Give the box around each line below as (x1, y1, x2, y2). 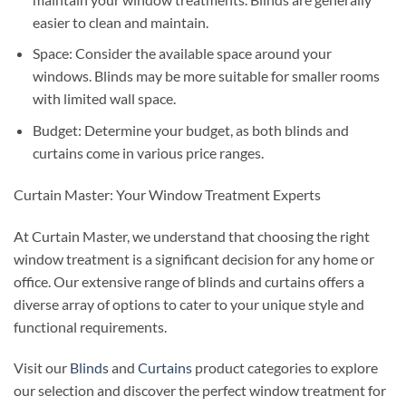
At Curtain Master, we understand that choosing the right (14, 227, 370, 245)
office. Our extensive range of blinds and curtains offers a (14, 272, 364, 290)
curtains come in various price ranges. (32, 144, 264, 162)
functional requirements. (14, 317, 167, 335)
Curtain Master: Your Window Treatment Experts (14, 185, 321, 203)
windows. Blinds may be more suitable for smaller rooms (32, 67, 380, 85)
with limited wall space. (32, 90, 176, 108)
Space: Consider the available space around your (32, 44, 332, 63)
